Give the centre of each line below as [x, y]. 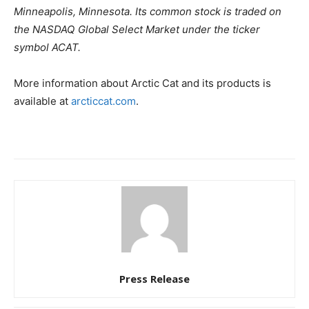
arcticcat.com [103, 101]
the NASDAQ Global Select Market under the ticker [137, 30]
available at [42, 101]
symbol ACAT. [47, 48]
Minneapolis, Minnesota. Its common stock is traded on [148, 12]
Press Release [154, 279]
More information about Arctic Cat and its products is [142, 83]
